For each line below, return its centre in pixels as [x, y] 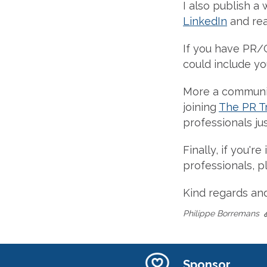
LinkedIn [205, 21]
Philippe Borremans [223, 213]
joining [201, 107]
